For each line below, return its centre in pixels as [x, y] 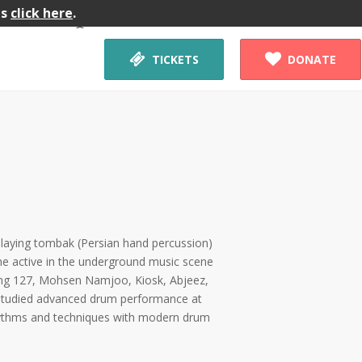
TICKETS [175, 59]
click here [42, 13]
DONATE [312, 59]
